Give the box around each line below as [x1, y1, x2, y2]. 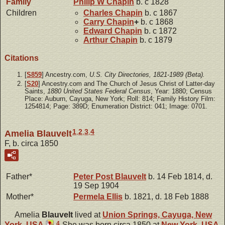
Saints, [25, 87, 47, 95]
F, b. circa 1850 [5, 139, 58, 148]
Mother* [6, 192, 34, 201]
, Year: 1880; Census [151, 87, 212, 95]
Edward [83, 26, 115, 35]
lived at [73, 210, 102, 219]
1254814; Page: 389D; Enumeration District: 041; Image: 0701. [25, 102, 207, 110]
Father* [6, 172, 32, 181]
